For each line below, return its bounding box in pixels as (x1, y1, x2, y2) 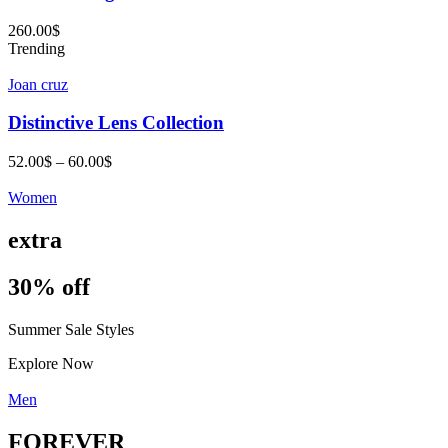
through (111, 205, 160, 223)
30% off (8, 273, 90, 300)
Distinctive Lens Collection (8, 112, 224, 134)
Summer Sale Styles (8, 320, 134, 338)
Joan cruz (8, 75, 68, 93)
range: (111, 169, 150, 187)
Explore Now (8, 354, 94, 372)
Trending (8, 39, 65, 57)
